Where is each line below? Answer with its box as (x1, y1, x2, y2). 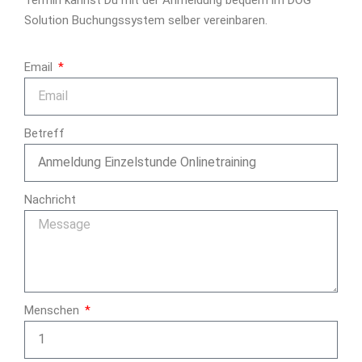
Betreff (24, 125, 65, 141)
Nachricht (24, 192, 76, 207)
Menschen (24, 302, 82, 318)
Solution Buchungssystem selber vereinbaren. (24, 12, 267, 27)
